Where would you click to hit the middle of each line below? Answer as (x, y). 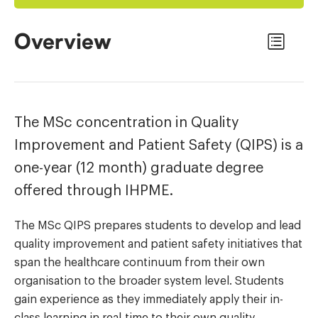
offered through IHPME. (94, 190)
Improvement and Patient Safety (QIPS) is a (159, 145)
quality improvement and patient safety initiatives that (158, 243)
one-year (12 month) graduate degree (139, 168)
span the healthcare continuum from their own (139, 262)
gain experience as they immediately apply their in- (149, 299)
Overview (63, 42)
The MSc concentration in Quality (127, 122)
